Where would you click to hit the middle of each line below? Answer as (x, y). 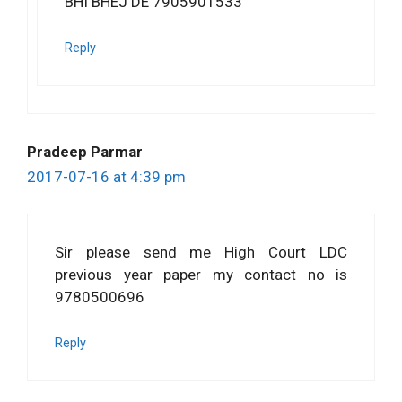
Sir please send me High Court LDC (201, 252)
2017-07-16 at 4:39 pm (106, 177)
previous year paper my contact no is (201, 274)
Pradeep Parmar (85, 152)
